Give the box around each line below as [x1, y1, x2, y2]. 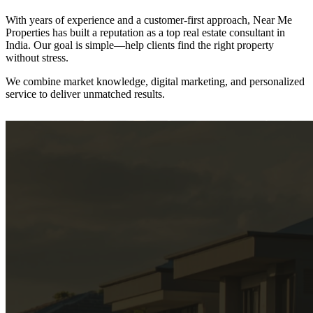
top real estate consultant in [166, 26, 285, 38]
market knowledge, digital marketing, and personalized [64, 75, 305, 87]
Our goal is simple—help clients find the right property [34, 38, 274, 51]
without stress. [6, 51, 68, 64]
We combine [6, 75, 61, 87]
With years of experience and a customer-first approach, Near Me [6, 13, 292, 26]
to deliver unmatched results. [39, 87, 165, 100]
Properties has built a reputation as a [6, 26, 163, 38]
